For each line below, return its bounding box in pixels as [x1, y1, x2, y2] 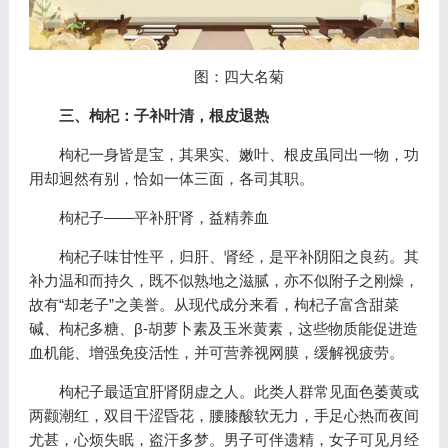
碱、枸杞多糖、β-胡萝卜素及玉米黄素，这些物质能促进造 [28, 320, 418, 338]
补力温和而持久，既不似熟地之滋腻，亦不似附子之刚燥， [28, 272, 419, 290]
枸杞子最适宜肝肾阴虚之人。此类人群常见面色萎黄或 [58, 383, 419, 401]
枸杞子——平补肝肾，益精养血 [58, 209, 269, 227]
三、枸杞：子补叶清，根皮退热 [58, 107, 269, 125]
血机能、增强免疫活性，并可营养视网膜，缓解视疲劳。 [28, 344, 404, 362]
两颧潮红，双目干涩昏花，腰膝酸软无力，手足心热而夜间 [28, 407, 419, 425]
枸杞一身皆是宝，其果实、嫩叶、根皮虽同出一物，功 [58, 146, 419, 164]
